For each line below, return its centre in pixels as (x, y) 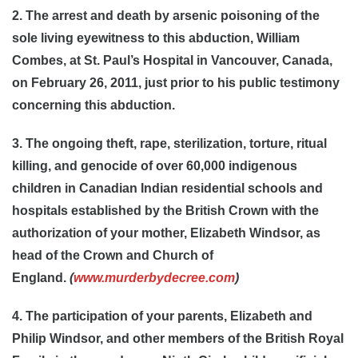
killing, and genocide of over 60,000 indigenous (155, 166)
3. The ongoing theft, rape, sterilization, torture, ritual (169, 143)
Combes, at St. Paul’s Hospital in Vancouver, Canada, (172, 60)
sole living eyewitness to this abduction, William (156, 38)
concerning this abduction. (93, 105)
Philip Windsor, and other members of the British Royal (178, 338)
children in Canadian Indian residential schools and (167, 188)
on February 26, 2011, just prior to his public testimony (176, 83)
